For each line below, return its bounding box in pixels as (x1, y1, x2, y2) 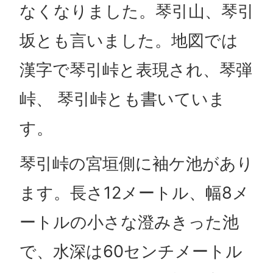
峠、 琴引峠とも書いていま (19, 89, 225, 110)
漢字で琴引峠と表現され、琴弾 (19, 60, 252, 80)
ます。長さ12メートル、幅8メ (19, 183, 249, 204)
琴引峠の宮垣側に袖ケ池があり (19, 154, 253, 174)
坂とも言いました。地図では (19, 30, 238, 51)
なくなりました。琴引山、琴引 (19, 1, 254, 22)
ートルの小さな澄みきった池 (19, 212, 239, 233)
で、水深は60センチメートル (19, 241, 243, 262)
